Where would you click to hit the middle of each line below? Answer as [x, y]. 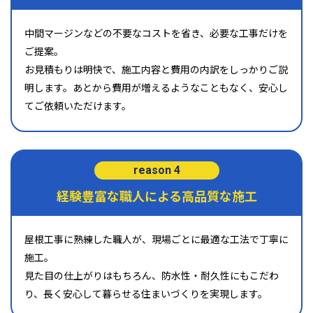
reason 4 [156, 170]
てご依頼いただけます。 [78, 106]
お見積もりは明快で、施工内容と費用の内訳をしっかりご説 [156, 70]
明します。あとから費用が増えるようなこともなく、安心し [156, 88]
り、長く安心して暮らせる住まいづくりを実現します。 [146, 294]
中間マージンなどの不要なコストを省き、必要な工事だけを [156, 33]
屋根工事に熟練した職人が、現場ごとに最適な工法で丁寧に [156, 239]
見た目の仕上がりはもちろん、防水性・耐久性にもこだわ [152, 276]
